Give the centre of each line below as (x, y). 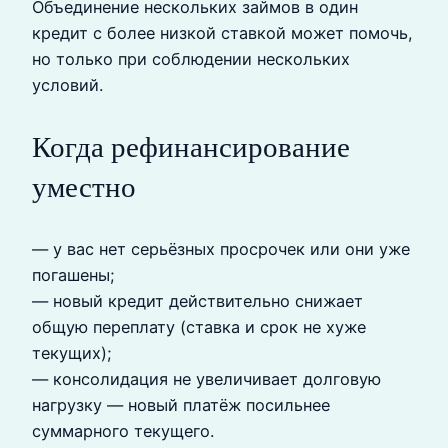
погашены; (73, 275)
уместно (84, 187)
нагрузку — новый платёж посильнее (181, 405)
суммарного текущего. (123, 431)
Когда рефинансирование (191, 147)
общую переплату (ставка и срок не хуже (199, 327)
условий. (67, 84)
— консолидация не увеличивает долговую (206, 379)
